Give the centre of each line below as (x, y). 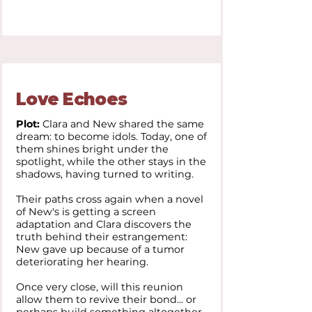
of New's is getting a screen (86, 212)
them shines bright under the (92, 149)
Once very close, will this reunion (100, 287)
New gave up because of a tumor (100, 249)
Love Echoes (72, 99)
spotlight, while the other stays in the (111, 162)
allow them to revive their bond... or (106, 299)
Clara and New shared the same (122, 124)
